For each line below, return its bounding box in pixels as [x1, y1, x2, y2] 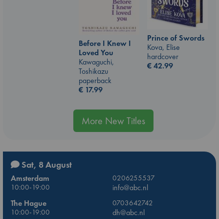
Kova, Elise [147, 42, 180, 52]
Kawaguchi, [79, 57, 114, 67]
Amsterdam [11, 173, 49, 184]
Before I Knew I [79, 38, 131, 49]
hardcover [147, 51, 178, 62]
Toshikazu [79, 66, 108, 77]
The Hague [11, 198, 46, 209]
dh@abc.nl [112, 207, 145, 218]
